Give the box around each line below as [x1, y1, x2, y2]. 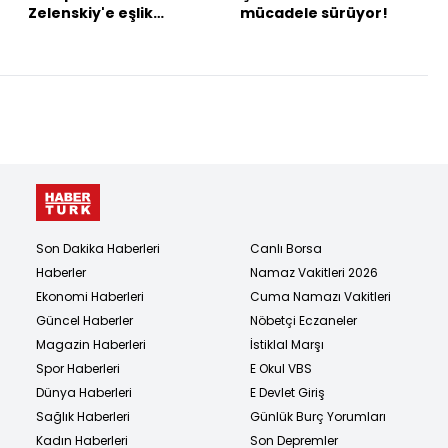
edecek [28, 22, 86, 43]
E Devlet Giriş [250, 383, 325, 401]
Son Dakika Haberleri [36, 239, 160, 257]
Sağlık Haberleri [36, 407, 130, 425]
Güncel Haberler [36, 311, 133, 329]
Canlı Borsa [250, 239, 322, 257]
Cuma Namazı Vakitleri [250, 287, 391, 305]
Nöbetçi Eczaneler [250, 311, 357, 329]
